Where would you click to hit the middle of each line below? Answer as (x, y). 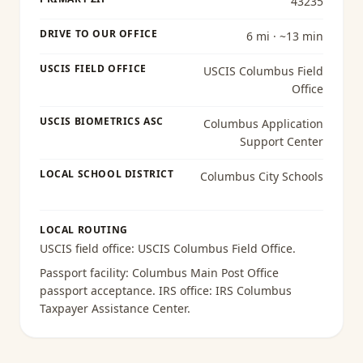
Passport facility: (86, 273)
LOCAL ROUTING (84, 230)
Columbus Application (263, 124)
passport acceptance (96, 290)
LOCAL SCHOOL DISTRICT (107, 174)
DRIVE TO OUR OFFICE (99, 34)
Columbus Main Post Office (205, 273)
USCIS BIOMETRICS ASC (102, 121)
